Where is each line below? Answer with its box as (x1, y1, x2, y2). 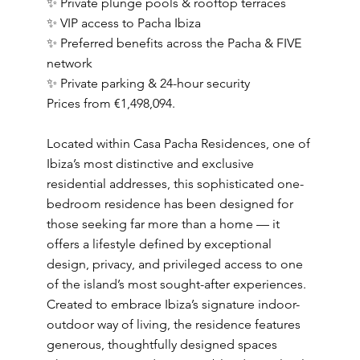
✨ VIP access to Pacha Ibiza (46, 15, 201, 31)
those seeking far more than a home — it (46, 216, 280, 231)
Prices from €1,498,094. (46, 96, 175, 111)
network (46, 55, 92, 71)
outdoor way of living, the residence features (46, 317, 301, 332)
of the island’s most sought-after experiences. (46, 276, 306, 292)
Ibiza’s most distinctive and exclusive (46, 156, 254, 171)
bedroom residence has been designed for (46, 196, 293, 211)
